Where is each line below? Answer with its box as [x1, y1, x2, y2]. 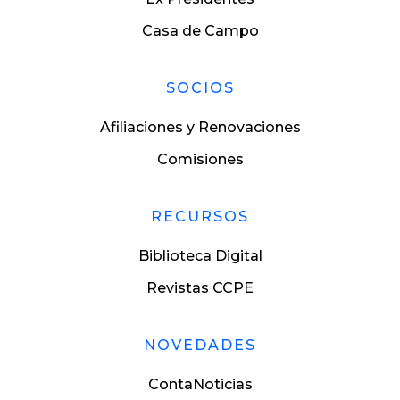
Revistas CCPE [146, 279, 254, 296]
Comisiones [156, 151, 244, 168]
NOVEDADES [144, 337, 256, 354]
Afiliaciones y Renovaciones [99, 119, 301, 136]
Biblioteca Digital [137, 247, 262, 264]
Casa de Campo [141, 22, 259, 39]
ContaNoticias [147, 376, 253, 393]
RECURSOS [151, 208, 249, 225]
